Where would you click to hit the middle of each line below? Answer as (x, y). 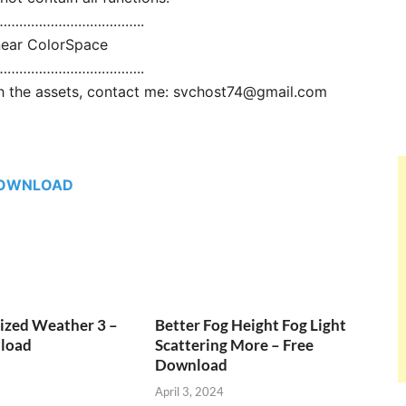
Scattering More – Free (235, 345)
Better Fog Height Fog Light (251, 325)
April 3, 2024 (190, 391)
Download (192, 365)
